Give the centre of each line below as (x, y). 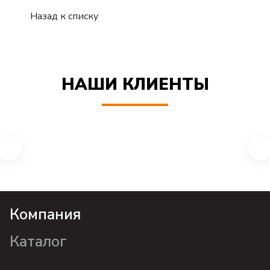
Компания (45, 215)
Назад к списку (64, 16)
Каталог (38, 242)
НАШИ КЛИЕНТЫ (135, 85)
